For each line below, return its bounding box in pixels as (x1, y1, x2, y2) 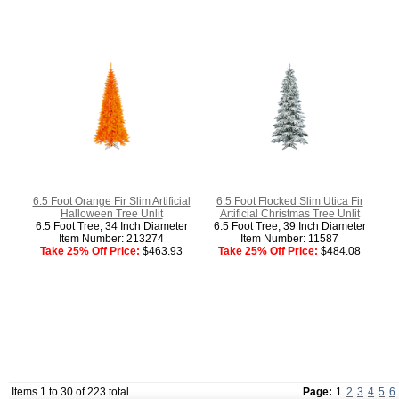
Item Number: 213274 (59, 232, 164, 245)
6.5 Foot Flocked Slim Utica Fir (216, 194, 363, 208)
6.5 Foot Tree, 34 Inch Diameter (35, 219, 188, 232)
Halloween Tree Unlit (60, 207, 163, 220)
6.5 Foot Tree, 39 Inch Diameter (213, 219, 366, 232)
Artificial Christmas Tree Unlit (219, 207, 360, 220)
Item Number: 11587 (240, 232, 338, 245)
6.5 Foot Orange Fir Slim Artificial (32, 194, 191, 208)
